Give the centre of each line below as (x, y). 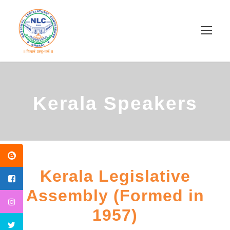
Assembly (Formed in (115, 196)
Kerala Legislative (115, 176)
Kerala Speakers (115, 103)
